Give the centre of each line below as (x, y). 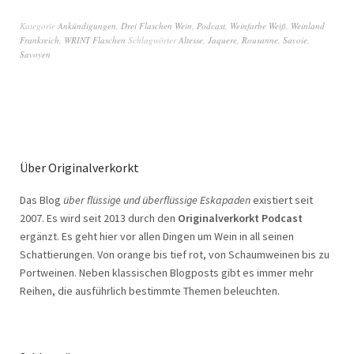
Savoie (295, 40)
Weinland (308, 25)
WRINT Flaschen (95, 40)
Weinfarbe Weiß (258, 25)
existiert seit (282, 200)
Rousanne (260, 40)
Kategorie (39, 25)
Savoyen (35, 54)
